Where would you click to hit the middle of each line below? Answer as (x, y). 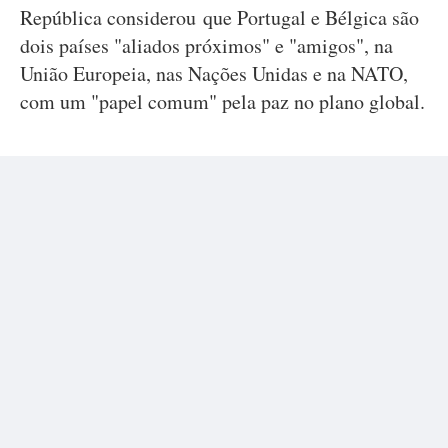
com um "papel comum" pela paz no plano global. (222, 101)
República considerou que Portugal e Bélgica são (219, 17)
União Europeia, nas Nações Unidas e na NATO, (214, 73)
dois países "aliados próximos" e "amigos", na (206, 45)
